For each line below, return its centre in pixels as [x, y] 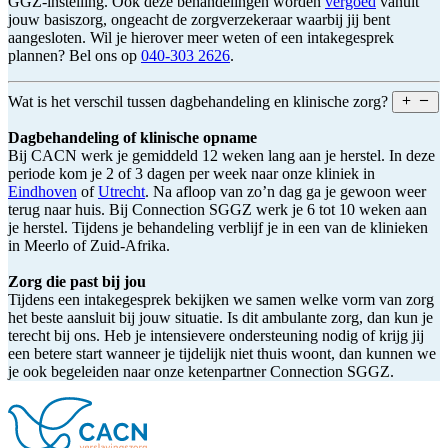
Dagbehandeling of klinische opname [132, 138]
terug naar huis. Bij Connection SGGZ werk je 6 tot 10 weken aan [217, 210]
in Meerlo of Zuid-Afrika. [89, 246]
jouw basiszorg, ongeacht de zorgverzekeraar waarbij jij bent [199, 20]
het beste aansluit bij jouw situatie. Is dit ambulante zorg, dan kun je [220, 318]
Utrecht [121, 192]
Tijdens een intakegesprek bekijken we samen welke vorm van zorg [221, 300]
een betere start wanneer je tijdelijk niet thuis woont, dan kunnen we [222, 354]
